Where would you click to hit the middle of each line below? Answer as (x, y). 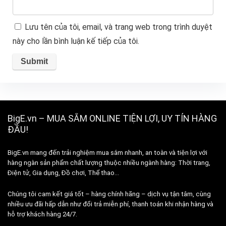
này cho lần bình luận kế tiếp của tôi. (76, 41)
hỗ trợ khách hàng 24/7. (42, 214)
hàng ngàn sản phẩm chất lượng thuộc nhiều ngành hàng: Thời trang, (109, 163)
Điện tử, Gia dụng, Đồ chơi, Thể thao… (63, 173)
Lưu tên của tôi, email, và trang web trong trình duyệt (118, 27)
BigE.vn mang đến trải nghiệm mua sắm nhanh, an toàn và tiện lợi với (107, 153)
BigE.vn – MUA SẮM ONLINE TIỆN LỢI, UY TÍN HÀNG (112, 119)
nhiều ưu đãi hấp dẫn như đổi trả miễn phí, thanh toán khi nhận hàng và (110, 204)
